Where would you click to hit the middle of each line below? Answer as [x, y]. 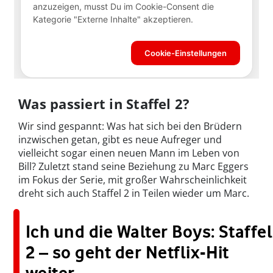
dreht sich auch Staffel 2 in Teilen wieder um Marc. [134, 193]
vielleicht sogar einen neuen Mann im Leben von [129, 153]
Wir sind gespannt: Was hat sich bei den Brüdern [130, 126]
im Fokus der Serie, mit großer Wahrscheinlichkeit [133, 180]
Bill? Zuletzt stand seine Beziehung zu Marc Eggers [133, 167]
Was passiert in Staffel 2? [104, 104]
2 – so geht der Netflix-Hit [127, 253]
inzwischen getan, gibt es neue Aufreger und [120, 140]
